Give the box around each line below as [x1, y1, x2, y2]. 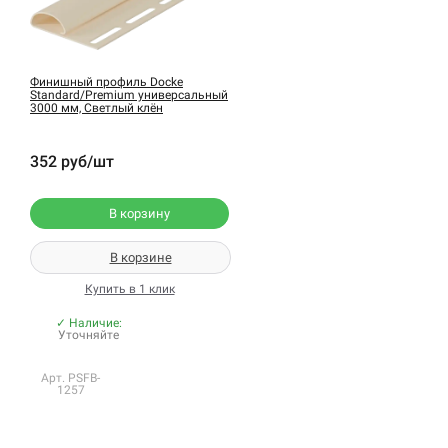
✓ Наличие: [55, 316, 122, 331]
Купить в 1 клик [84, 282, 175, 297]
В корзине [109, 250, 172, 266]
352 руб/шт [30, 152, 114, 172]
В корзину [109, 206, 170, 222]
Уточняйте [58, 328, 120, 343]
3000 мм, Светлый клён [30, 101, 163, 116]
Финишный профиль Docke [30, 75, 183, 90]
